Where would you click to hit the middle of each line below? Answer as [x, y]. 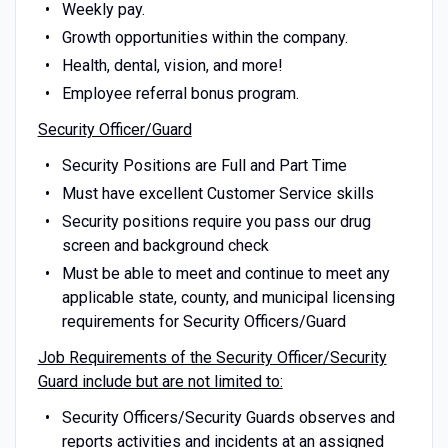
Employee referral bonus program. [180, 93]
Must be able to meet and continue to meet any [225, 273]
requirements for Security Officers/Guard [203, 321]
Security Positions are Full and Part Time [204, 165]
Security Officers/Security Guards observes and [228, 417]
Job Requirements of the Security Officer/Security [212, 357]
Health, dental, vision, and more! [172, 65]
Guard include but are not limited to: [160, 381]
